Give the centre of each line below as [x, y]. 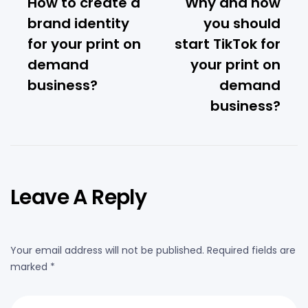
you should [242, 23]
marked [30, 266]
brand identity [78, 23]
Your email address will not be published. [107, 250]
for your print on [84, 44]
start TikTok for [228, 44]
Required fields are [251, 250]
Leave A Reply [79, 197]
